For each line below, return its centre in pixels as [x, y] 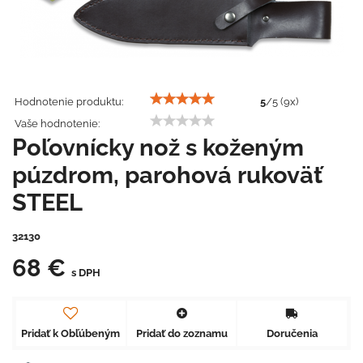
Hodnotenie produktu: [69, 101]
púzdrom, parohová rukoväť [167, 175]
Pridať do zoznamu [181, 333]
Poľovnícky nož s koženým [158, 147]
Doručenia [293, 333]
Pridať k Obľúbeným [71, 333]
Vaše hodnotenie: [57, 123]
